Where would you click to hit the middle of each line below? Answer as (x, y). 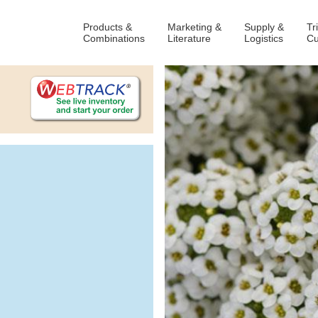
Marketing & (194, 27)
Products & (108, 27)
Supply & (264, 27)
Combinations (114, 38)
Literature (189, 38)
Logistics (264, 38)
